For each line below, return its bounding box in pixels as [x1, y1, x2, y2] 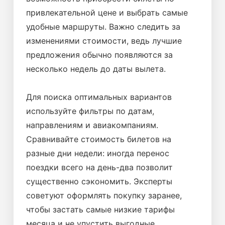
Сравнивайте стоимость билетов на [26, 134, 171, 144]
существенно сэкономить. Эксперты [26, 176, 172, 186]
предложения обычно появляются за [26, 50, 173, 60]
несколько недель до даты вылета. [26, 64, 166, 74]
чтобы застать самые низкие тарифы [26, 204, 175, 214]
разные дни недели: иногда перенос [26, 148, 169, 158]
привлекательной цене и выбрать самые [26, 8, 188, 18]
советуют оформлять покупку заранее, [26, 190, 182, 200]
